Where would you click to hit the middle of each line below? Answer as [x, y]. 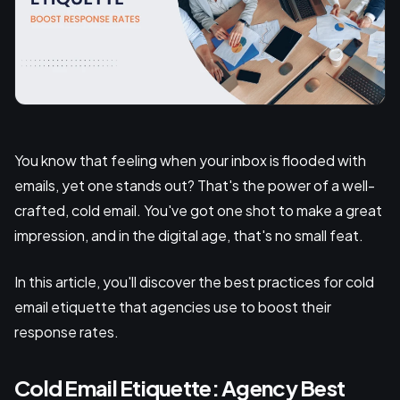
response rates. [68, 331]
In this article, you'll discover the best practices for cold [194, 281]
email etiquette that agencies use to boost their [173, 306]
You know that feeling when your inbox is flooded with [190, 160]
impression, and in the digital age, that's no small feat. [190, 235]
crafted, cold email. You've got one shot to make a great [198, 210]
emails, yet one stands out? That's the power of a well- [195, 185]
